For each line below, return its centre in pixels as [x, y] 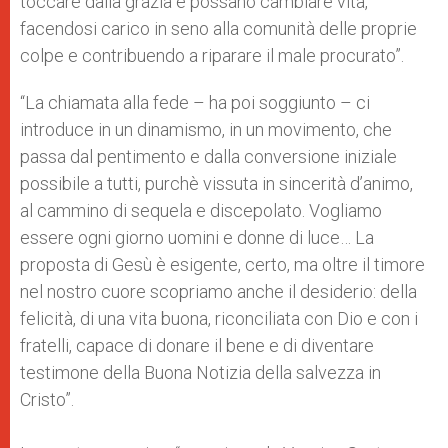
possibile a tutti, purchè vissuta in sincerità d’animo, [216, 183]
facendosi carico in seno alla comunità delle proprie [218, 28]
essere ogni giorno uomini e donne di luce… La [197, 237]
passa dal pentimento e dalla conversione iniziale [208, 156]
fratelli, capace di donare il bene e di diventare [197, 345]
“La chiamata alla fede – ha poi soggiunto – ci [195, 102]
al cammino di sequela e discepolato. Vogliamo [201, 210]
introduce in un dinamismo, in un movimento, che [206, 129]
